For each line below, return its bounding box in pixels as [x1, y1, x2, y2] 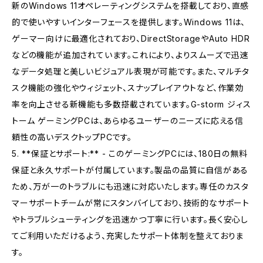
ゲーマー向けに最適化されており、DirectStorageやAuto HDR [12, 33, 250, 43]
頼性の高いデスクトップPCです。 [12, 131, 132, 142]
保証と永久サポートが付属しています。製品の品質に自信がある [12, 164, 249, 175]
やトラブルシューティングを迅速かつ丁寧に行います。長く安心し [12, 214, 248, 224]
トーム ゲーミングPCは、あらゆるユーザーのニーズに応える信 [12, 115, 244, 126]
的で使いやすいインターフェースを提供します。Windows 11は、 [12, 16, 246, 27]
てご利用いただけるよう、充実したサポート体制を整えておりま [12, 230, 244, 241]
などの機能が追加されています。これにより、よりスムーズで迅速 [12, 49, 248, 60]
